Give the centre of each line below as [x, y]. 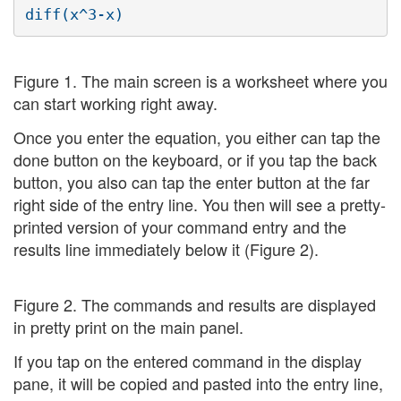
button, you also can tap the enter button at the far [192, 181]
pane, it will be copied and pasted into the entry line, [198, 383]
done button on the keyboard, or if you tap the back [195, 159]
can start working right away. [115, 103]
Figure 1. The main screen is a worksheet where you [200, 81]
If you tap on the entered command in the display [188, 360]
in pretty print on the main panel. [128, 327]
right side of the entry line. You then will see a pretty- [200, 204]
